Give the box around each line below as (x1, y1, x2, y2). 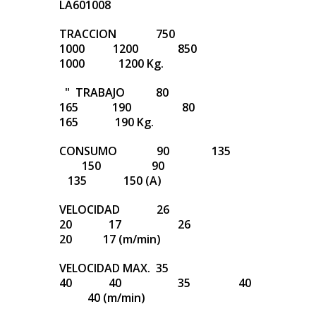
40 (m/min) (59, 290, 145, 306)
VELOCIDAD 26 (59, 202, 212, 218)
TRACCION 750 (59, 26, 209, 42)
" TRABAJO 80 (59, 85, 208, 101)
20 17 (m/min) (59, 231, 161, 248)
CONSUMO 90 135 (59, 143, 239, 159)
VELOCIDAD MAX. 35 (59, 260, 211, 276)
